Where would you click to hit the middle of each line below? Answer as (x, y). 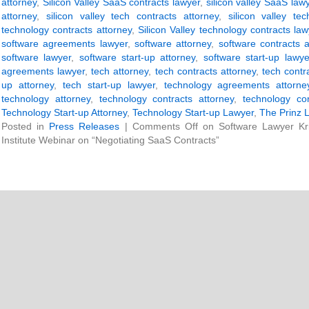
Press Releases (84, 126)
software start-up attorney (137, 57)
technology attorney (46, 99)
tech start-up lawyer (109, 85)
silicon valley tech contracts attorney (132, 16)
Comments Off (165, 126)
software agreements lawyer (64, 43)
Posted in (26, 126)
